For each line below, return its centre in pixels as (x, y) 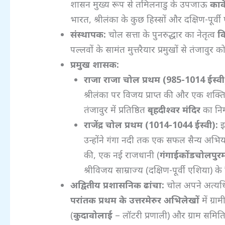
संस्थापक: (88, 34)
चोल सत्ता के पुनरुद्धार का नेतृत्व (162, 34)
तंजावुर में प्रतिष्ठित (116, 109)
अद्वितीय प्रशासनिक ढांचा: (118, 185)
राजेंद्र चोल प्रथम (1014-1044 (140, 124)
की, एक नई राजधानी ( (122, 154)
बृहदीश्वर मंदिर (174, 109)
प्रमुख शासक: (95, 64)
